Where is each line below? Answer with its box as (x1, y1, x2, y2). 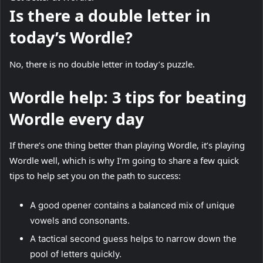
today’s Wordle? (9, 26, 137, 49)
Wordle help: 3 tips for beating (9, 86, 247, 108)
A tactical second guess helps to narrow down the (30, 233, 237, 245)
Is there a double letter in (9, 5, 211, 27)
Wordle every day (9, 107, 148, 130)
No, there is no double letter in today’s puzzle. (9, 58, 197, 70)
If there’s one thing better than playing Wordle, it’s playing (9, 139, 245, 151)
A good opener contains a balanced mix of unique (30, 200, 235, 211)
